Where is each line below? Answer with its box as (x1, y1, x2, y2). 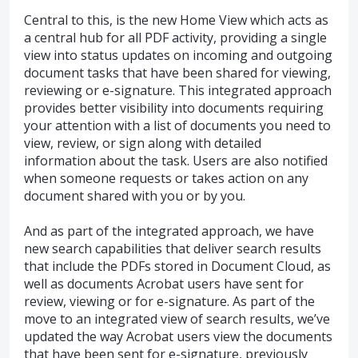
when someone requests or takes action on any (24, 169, 308, 188)
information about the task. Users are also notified (24, 152, 328, 170)
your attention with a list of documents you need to (24, 117, 331, 135)
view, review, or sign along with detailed (24, 134, 261, 153)
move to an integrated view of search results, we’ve (24, 310, 330, 328)
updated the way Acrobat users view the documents (24, 328, 332, 346)
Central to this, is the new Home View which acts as (24, 11, 328, 30)
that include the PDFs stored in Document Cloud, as (24, 257, 331, 276)
